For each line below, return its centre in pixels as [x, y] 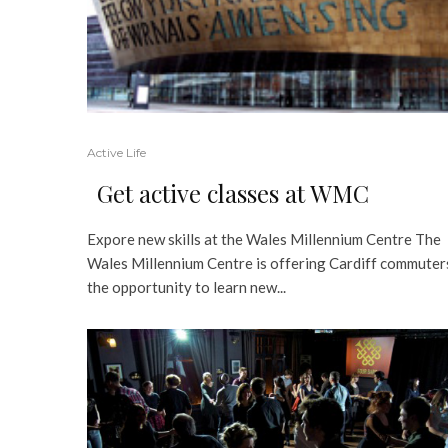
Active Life [116, 153]
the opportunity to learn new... [186, 287]
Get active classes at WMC [233, 193]
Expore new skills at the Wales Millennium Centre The [264, 239]
